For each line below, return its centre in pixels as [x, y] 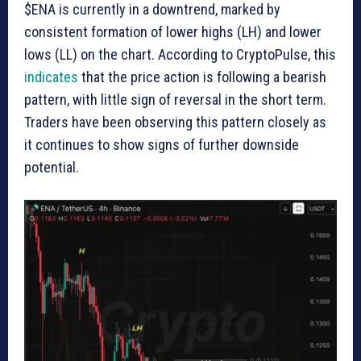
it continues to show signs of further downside [162, 144]
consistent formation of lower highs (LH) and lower [173, 31]
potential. [52, 167]
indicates [51, 77]
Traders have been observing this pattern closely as [175, 122]
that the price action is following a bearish [202, 77]
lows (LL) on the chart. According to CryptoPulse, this [180, 54]
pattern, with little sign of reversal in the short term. [175, 99]
